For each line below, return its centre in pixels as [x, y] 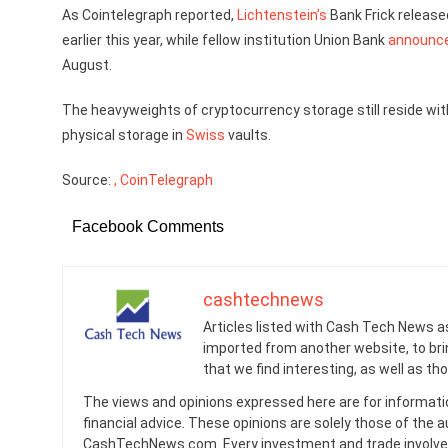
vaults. [248, 135]
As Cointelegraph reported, [149, 15]
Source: [88, 180]
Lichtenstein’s [282, 15]
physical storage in [124, 135]
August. [87, 65]
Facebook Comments [148, 226]
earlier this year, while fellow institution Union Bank [225, 40]
